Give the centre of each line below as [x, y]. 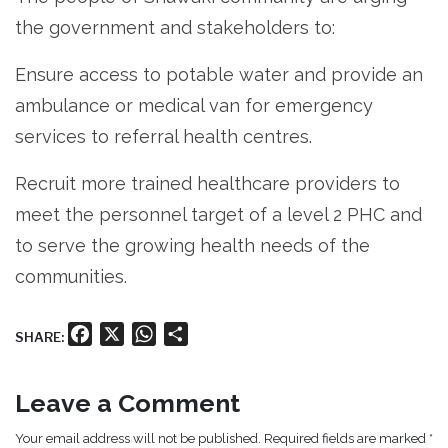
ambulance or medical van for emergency [194, 106]
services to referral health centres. [163, 137]
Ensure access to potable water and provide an [219, 75]
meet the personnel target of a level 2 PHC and [218, 215]
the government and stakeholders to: [175, 28]
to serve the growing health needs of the [192, 246]
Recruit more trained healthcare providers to [207, 184]
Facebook [129, 334]
